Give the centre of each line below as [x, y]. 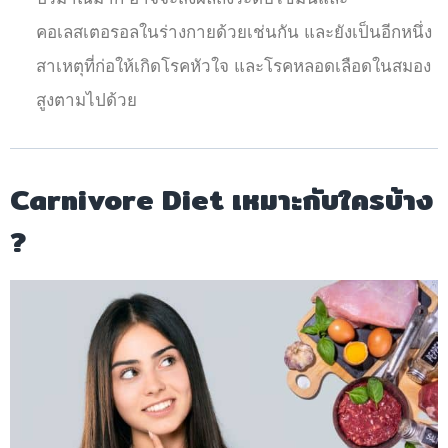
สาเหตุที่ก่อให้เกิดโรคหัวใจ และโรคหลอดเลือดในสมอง [233, 67]
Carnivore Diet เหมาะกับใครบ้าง [221, 200]
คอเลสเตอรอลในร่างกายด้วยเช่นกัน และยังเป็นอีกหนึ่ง [233, 33]
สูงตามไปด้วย [86, 101]
